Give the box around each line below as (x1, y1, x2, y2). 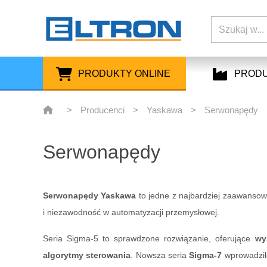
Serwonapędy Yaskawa (43, 191, 136, 201)
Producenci (80, 105, 125, 116)
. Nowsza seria (131, 250, 190, 260)
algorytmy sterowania (43, 250, 131, 260)
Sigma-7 (189, 250, 222, 260)
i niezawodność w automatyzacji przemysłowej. (43, 207, 219, 218)
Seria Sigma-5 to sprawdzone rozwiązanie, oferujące (43, 234, 255, 244)
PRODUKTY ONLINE (77, 68, 170, 79)
